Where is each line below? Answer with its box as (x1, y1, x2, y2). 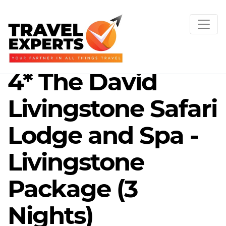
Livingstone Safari (8, 94, 217, 124)
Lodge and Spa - (8, 121, 198, 150)
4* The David (8, 67, 157, 97)
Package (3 (8, 174, 137, 204)
